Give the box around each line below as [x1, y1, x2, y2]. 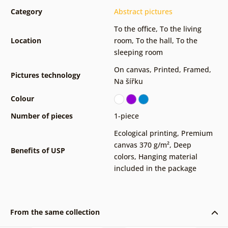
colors [113, 152, 134, 162]
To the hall [135, 36, 172, 46]
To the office [113, 24, 156, 34]
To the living [159, 24, 202, 34]
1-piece [113, 111, 139, 121]
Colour [10, 94, 34, 104]
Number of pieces [10, 111, 73, 121]
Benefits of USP [10, 146, 65, 156]
